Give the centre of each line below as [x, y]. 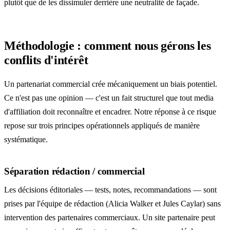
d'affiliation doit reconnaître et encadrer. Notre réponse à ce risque [110, 112]
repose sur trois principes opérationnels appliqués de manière [102, 126]
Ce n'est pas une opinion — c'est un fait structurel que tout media [109, 98]
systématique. [26, 140]
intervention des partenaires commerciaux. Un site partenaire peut [110, 217]
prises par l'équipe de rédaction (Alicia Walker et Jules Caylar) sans [112, 204]
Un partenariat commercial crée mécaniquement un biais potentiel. [111, 84]
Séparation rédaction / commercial [74, 171]
